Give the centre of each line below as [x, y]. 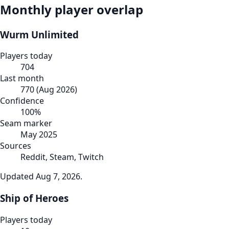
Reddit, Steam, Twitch [62, 157]
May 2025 [39, 135]
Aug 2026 [57, 90]
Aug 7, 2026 [58, 177]
